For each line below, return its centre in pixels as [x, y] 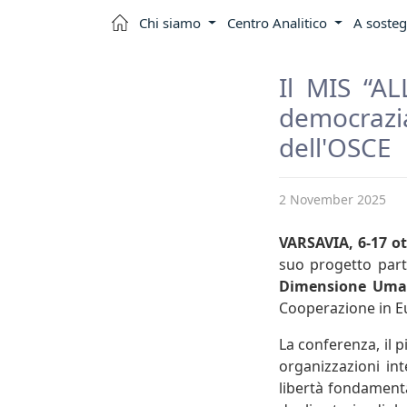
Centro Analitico [278, 23]
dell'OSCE [335, 147]
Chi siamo [172, 23]
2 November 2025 [333, 199]
